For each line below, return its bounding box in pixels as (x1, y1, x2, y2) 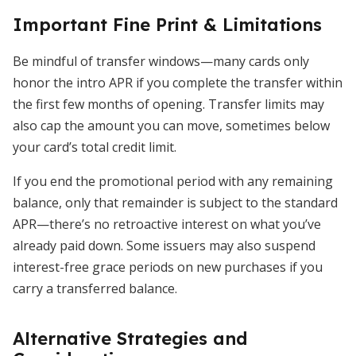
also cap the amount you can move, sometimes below (13, 117, 330, 134)
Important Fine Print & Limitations (13, 14, 322, 36)
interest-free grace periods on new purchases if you (13, 258, 323, 276)
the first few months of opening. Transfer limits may (13, 95, 324, 113)
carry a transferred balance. (13, 280, 177, 297)
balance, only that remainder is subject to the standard (13, 194, 338, 211)
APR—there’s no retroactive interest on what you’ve (13, 215, 321, 233)
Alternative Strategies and (13, 327, 247, 350)
